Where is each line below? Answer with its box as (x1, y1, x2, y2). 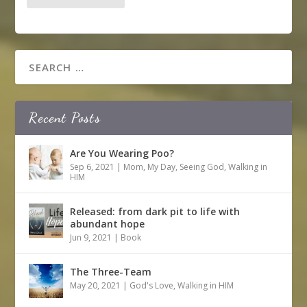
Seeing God (180, 161, 225, 173)
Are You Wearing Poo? (70, 147, 175, 160)
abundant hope (70, 217, 145, 231)
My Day (147, 161, 176, 173)
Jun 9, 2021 (70, 232, 112, 244)
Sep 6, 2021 (70, 161, 115, 173)
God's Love (130, 280, 174, 292)
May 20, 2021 (70, 280, 121, 292)
